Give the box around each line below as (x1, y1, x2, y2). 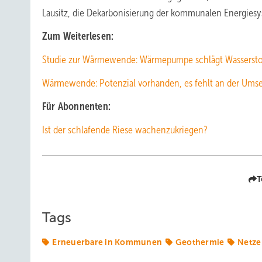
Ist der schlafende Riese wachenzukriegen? (42, 124, 208, 136)
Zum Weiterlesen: (42, 30, 114, 42)
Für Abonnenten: (42, 101, 111, 112)
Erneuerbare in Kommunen (52, 237, 162, 247)
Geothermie (175, 237, 225, 247)
